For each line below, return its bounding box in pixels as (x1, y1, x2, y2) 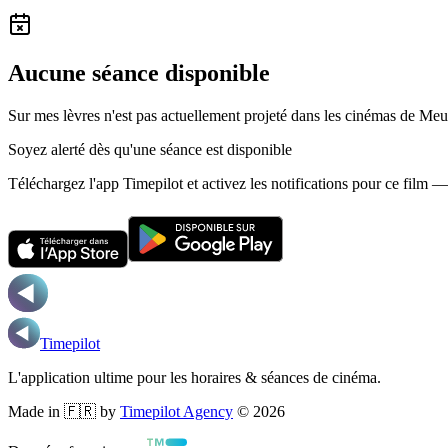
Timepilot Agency (120, 402, 233, 420)
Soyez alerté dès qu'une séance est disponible (8, 140, 292, 158)
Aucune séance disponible (8, 59, 270, 86)
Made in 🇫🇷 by (8, 402, 116, 420)
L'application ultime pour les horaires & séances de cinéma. (8, 368, 381, 386)
